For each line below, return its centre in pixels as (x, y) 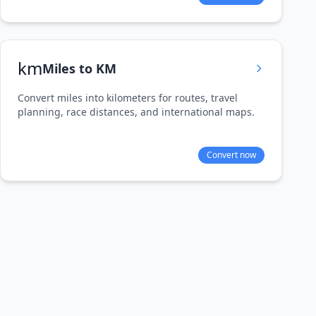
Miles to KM (79, 68)
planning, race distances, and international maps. (136, 112)
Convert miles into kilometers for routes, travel (128, 98)
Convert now (231, 155)
